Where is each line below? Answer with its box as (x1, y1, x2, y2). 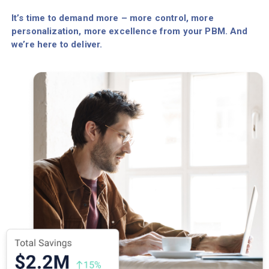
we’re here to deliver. (11, 39, 103, 50)
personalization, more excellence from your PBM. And (11, 26, 248, 37)
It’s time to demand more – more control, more (11, 13, 214, 24)
